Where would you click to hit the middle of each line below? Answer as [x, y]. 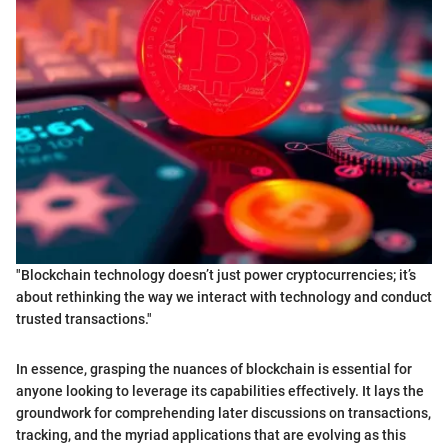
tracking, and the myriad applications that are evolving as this [211, 434]
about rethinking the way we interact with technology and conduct [224, 296]
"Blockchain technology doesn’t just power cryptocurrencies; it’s [216, 274]
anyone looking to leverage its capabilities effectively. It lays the [220, 390]
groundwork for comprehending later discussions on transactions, [223, 412]
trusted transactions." [84, 318]
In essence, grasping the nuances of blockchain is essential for [214, 368]
